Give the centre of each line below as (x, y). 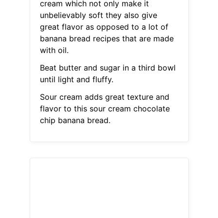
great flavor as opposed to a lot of (104, 27)
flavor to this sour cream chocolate (105, 109)
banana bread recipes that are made (107, 39)
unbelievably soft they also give (98, 15)
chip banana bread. (75, 120)
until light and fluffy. (76, 80)
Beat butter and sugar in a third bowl (108, 68)
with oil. (54, 50)
